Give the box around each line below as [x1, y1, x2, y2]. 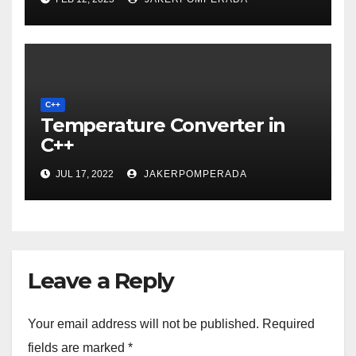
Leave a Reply [28, 266, 174, 294]
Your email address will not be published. [28, 317, 259, 331]
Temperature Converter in [41, 113, 286, 137]
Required [262, 317, 315, 331]
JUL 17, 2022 [53, 168, 116, 180]
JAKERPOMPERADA [141, 168, 247, 180]
